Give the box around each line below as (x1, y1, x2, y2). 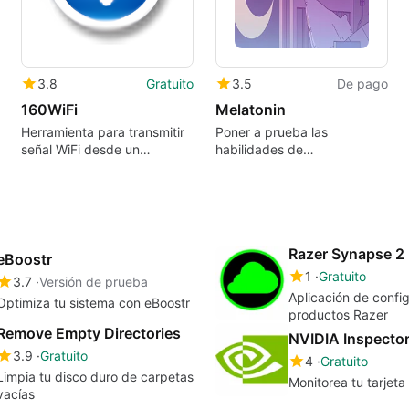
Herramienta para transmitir (20, 124, 184, 141)
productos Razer (288, 306, 388, 322)
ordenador (20, 159, 83, 175)
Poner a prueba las (215, 124, 328, 141)
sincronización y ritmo (215, 159, 345, 175)
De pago (337, 76, 389, 92)
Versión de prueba (39, 273, 148, 289)
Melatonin (215, 100, 286, 120)
